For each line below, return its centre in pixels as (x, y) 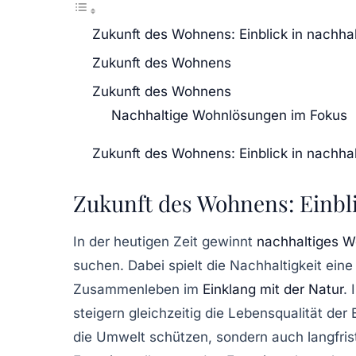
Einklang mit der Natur (273, 289)
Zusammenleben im (138, 289)
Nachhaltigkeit (276, 265)
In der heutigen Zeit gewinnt (165, 241)
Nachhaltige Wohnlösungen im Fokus (229, 115)
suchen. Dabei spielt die (151, 265)
